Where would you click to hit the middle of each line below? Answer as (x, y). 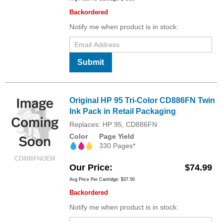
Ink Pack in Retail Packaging (123, 111)
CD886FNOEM (35, 159)
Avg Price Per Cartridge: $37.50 (102, 180)
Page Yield (117, 137)
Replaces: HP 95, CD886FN (113, 125)
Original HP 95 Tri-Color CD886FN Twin (142, 101)
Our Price (89, 168)
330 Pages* (117, 146)
